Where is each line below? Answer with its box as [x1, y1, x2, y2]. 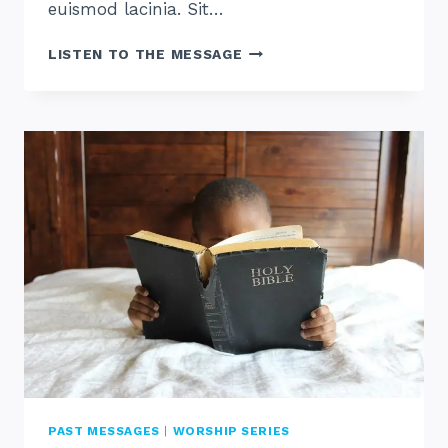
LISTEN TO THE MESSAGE [48, 46, 243, 63]
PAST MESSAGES [48, 423, 160, 438]
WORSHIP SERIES [172, 423, 290, 438]
